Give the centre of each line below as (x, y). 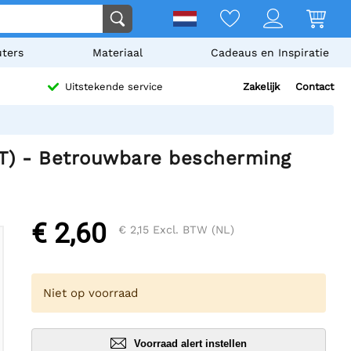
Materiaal (117, 52)
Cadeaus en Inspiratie (270, 52)
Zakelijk (261, 87)
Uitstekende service (114, 87)
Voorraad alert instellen (190, 343)
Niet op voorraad (90, 293)
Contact (315, 87)
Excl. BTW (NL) (192, 230)
